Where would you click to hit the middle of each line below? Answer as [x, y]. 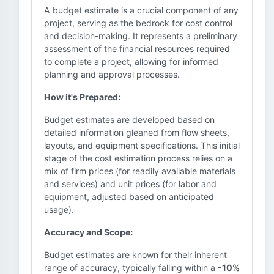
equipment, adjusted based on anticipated [129, 197]
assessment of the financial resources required [137, 49]
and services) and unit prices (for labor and [130, 184]
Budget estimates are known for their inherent [135, 255]
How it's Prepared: [82, 97]
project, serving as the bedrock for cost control [138, 23]
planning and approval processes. [112, 74]
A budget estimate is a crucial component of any [141, 10]
